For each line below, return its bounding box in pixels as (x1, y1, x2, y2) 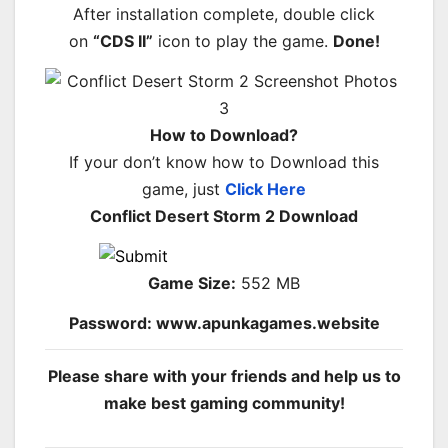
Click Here (225, 179, 306, 200)
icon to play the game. (152, 31, 333, 52)
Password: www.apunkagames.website (68, 312, 380, 333)
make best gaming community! (103, 393, 345, 414)
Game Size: (148, 272, 236, 293)
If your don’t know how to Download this (69, 152, 379, 173)
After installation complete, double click (73, 4, 375, 25)
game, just (142, 179, 225, 200)
